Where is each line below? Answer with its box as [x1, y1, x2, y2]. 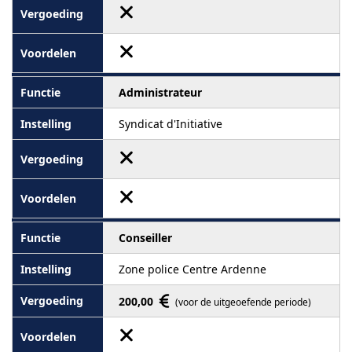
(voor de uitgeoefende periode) [175, 295, 311, 309]
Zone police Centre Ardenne [119, 261, 266, 277]
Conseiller [119, 229, 172, 245]
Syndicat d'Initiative [119, 115, 222, 131]
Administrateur [119, 84, 202, 100]
